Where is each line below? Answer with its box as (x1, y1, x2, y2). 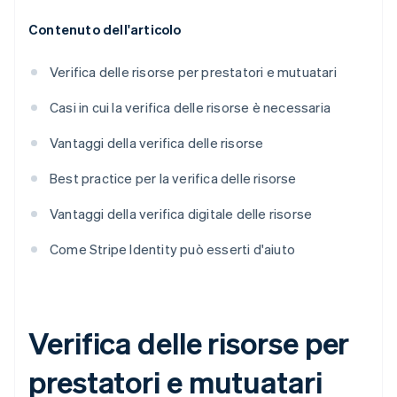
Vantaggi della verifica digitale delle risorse (50, 205, 313, 223)
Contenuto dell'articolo (28, 20, 182, 39)
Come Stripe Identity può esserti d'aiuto (50, 240, 295, 259)
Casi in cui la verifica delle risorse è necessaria (50, 98, 331, 117)
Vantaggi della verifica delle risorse (50, 134, 264, 152)
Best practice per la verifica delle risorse (50, 169, 297, 188)
